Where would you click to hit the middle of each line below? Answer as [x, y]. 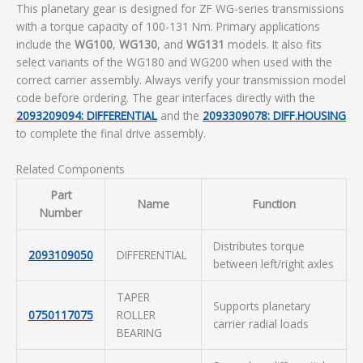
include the [45, 44]
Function [274, 203]
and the [180, 115]
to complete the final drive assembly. [111, 133]
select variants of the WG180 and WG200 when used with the [174, 62]
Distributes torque [258, 246]
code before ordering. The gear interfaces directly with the [166, 97]
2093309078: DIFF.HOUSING [274, 115]
